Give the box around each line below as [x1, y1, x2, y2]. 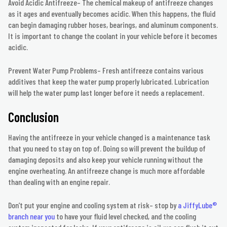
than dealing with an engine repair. [8, 177, 110, 187]
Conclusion [8, 109, 59, 125]
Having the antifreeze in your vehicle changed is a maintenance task [8, 132, 210, 142]
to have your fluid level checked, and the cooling [55, 211, 196, 221]
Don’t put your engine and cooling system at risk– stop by [8, 200, 178, 210]
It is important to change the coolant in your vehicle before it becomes [8, 31, 217, 41]
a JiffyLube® [178, 200, 217, 210]
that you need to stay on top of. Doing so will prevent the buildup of [8, 143, 206, 154]
